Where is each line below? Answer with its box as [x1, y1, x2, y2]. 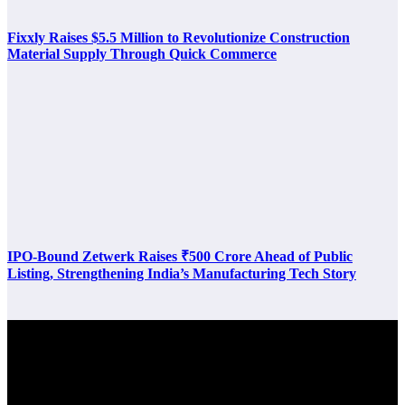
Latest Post [126, 345, 230, 370]
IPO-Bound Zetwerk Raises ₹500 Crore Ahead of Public [7, 248, 353, 264]
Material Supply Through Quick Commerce [7, 46, 277, 62]
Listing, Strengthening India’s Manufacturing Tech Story [7, 265, 356, 281]
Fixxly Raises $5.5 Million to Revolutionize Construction [7, 30, 350, 46]
